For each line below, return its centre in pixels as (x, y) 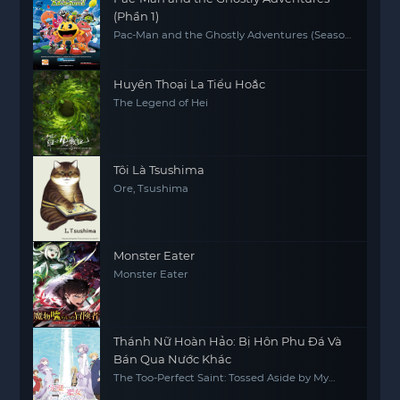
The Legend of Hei (161, 103)
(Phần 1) (137, 16)
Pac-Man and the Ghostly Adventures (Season (233, 35)
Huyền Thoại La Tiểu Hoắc (190, 84)
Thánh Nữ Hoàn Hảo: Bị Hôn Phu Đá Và (228, 341)
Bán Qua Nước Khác (173, 359)
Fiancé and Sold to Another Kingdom (210, 389)
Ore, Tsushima (151, 188)
